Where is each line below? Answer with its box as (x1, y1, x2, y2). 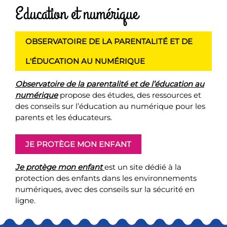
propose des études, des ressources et (58, 90, 201, 100)
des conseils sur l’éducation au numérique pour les (15, 101, 205, 111)
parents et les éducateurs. (15, 112, 112, 122)
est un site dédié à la (104, 162, 181, 172)
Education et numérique (15, 2, 138, 26)
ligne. (15, 196, 35, 205)
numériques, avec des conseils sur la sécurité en (15, 184, 195, 194)
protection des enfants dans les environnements (15, 173, 197, 183)
